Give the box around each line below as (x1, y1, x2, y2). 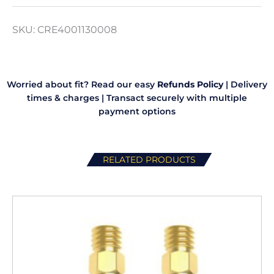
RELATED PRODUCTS (103, 155, 196, 165)
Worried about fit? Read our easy (7, 80, 157, 90)
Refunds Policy (157, 80, 223, 90)
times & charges (27, 93, 99, 103)
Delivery (231, 80, 267, 90)
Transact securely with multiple (104, 93, 247, 103)
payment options (98, 106, 176, 117)
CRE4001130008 (37, 23, 117, 35)
